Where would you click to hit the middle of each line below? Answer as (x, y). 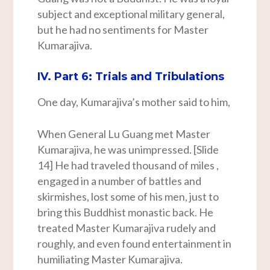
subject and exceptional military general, (131, 14)
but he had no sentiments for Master (123, 30)
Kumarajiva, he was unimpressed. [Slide (128, 150)
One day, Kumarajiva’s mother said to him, (134, 102)
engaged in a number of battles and (120, 181)
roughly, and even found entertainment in (135, 244)
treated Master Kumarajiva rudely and (127, 228)
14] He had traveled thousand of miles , (128, 165)
